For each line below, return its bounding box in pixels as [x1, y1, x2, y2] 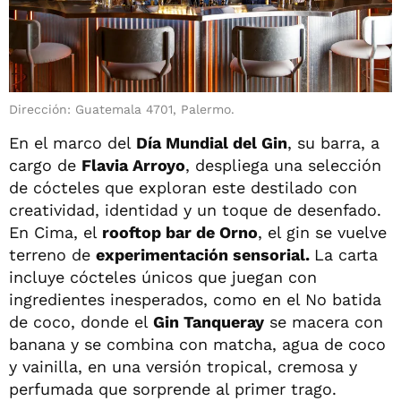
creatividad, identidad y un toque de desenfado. [9, 200, 381, 220]
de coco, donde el [9, 312, 153, 332]
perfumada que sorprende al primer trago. [9, 380, 337, 399]
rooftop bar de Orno [102, 223, 258, 243]
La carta [314, 245, 378, 265]
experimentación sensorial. [96, 245, 314, 265]
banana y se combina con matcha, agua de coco [9, 335, 386, 354]
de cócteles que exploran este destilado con [9, 178, 357, 198]
